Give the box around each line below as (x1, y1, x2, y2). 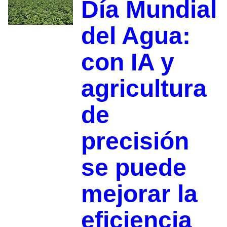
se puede (81, 154, 186, 181)
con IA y (81, 48, 174, 75)
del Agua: (81, 22, 191, 49)
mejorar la (81, 180, 198, 207)
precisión (81, 127, 189, 155)
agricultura (81, 74, 207, 102)
